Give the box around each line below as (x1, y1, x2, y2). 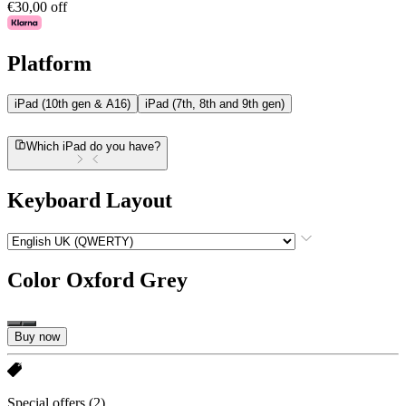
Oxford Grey (66, 268, 188, 293)
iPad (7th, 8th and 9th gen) (145, 97, 285, 111)
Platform (7, 52, 92, 76)
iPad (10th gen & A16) (14, 97, 130, 111)
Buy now (14, 329, 60, 343)
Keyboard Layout (7, 188, 172, 213)
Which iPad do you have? (26, 140, 161, 154)
